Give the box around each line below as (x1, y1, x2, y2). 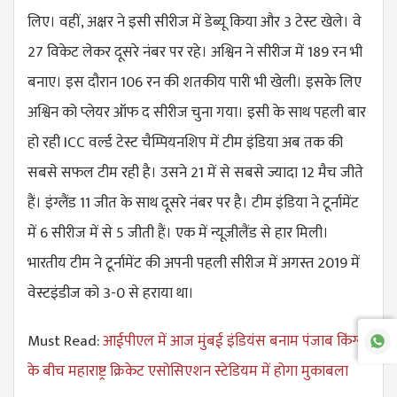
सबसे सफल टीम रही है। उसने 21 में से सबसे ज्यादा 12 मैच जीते (27, 160, 363, 185)
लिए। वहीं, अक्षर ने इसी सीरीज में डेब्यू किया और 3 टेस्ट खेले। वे (27, 9, 362, 35)
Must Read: (27, 328, 103, 354)
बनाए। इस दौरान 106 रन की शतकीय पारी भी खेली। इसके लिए (27, 69, 362, 95)
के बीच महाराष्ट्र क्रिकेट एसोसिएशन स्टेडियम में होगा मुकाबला (27, 358, 348, 384)
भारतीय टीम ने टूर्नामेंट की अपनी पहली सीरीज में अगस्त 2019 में (27, 250, 360, 276)
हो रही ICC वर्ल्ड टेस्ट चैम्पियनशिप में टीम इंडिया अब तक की (27, 129, 343, 155)
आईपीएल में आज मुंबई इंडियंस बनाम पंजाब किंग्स (103, 328, 367, 354)
